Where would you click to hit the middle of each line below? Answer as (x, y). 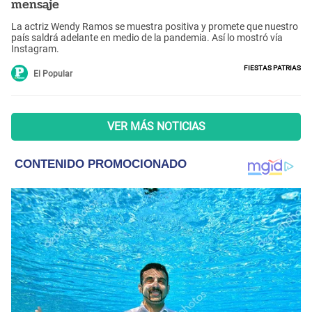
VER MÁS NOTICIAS (156, 126)
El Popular (53, 73)
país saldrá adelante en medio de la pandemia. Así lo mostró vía (147, 37)
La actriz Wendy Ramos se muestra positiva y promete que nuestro (155, 26)
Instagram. (35, 48)
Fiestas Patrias (272, 67)
